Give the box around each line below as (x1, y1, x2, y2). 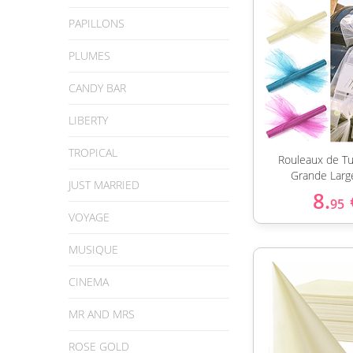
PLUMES (69, 48, 110, 63)
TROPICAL (69, 145, 117, 160)
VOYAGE (69, 210, 110, 225)
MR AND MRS (69, 307, 135, 321)
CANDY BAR (69, 80, 126, 95)
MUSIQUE (69, 242, 118, 257)
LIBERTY (69, 113, 108, 128)
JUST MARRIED (69, 177, 139, 192)
